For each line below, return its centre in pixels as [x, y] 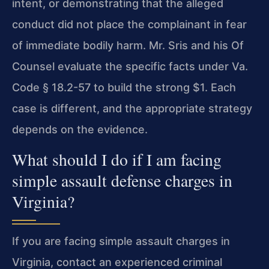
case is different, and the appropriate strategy [132, 109]
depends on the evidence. [80, 130]
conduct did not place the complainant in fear [129, 25]
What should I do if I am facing [117, 159]
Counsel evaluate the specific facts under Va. [130, 67]
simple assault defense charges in [122, 180]
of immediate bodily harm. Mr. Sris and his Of [128, 46]
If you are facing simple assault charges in [121, 241]
